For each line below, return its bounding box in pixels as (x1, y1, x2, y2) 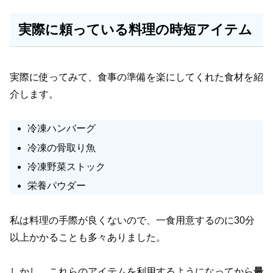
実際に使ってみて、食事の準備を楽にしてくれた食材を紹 (10, 71, 263, 82)
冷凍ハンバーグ (27, 123, 96, 134)
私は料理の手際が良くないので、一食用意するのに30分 (10, 214, 255, 225)
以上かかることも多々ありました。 (10, 232, 166, 243)
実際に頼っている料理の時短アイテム (18, 22, 252, 38)
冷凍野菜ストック (27, 161, 106, 172)
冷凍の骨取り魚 (27, 142, 96, 153)
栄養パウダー (27, 180, 87, 191)
